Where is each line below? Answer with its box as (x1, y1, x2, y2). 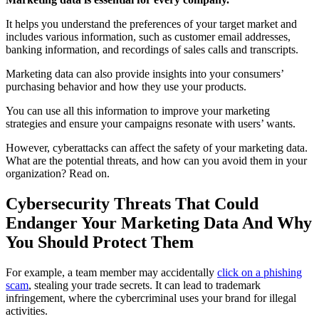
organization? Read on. (6, 167, 113, 180)
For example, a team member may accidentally (6, 266, 217, 279)
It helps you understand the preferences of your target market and (6, 18, 297, 31)
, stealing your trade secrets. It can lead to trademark (28, 279, 261, 292)
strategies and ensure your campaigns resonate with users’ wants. (6, 117, 298, 130)
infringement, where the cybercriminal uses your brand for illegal (6, 292, 296, 305)
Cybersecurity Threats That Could (6, 194, 258, 214)
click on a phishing (217, 266, 302, 279)
